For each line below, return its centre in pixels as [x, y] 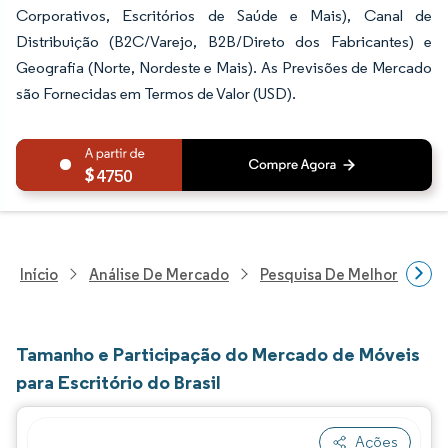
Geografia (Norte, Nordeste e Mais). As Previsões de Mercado [224, 67]
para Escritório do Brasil [118, 382]
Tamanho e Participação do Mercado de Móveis [218, 354]
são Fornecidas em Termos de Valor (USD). [156, 93]
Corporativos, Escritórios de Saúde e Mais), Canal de [224, 15]
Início [39, 274]
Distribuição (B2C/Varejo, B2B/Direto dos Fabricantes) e [224, 41]
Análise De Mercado [159, 274]
